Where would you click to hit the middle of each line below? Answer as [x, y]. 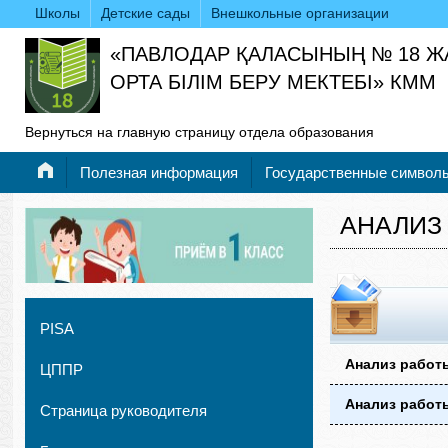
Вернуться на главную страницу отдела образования [199, 132]
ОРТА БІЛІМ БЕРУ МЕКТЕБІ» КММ [273, 82]
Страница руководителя [123, 410]
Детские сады [145, 13]
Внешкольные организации [300, 13]
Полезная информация [159, 172]
